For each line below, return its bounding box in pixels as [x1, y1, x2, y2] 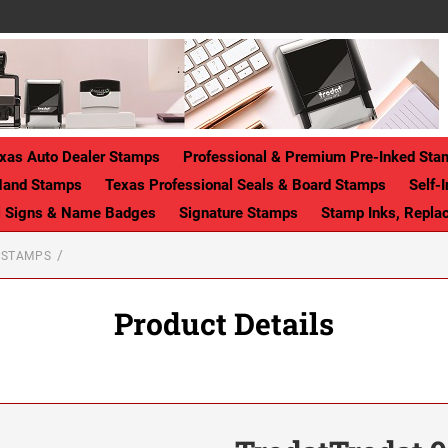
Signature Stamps [179, 203, 298, 222]
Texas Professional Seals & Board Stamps [105, 175, 386, 194]
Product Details [114, 303, 334, 343]
